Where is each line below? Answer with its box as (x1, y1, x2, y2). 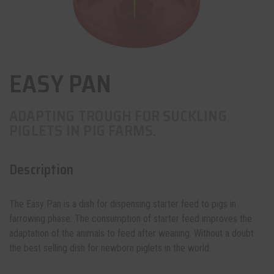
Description (9, 159, 74, 180)
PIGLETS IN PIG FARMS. (9, 119, 157, 143)
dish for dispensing (79, 198, 150, 210)
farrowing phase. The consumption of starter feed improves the (9, 213, 252, 224)
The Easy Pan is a (9, 198, 79, 210)
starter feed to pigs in (150, 198, 236, 210)
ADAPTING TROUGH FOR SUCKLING (9, 105, 227, 128)
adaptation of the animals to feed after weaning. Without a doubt (9, 228, 254, 239)
